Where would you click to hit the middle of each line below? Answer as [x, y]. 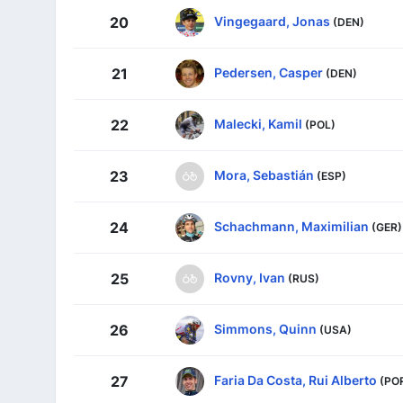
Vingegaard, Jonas [272, 21]
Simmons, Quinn [265, 328]
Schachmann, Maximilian [291, 226]
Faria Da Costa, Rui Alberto [296, 380]
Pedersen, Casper [269, 72]
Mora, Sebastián [264, 175]
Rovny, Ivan [250, 277]
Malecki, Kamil [258, 123]
